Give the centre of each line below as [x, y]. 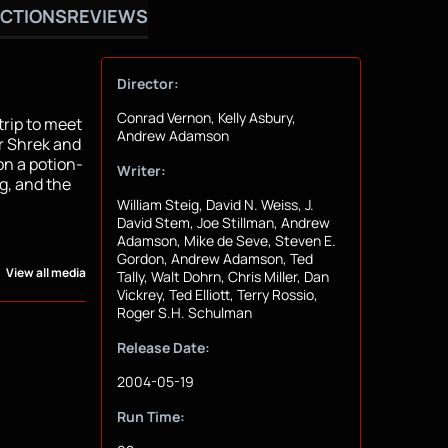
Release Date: [163, 348]
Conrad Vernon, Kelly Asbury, [206, 118]
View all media [45, 273]
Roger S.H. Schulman [184, 313]
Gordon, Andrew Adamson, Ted [214, 259]
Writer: [141, 171]
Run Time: [150, 417]
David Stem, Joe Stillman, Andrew [223, 223]
